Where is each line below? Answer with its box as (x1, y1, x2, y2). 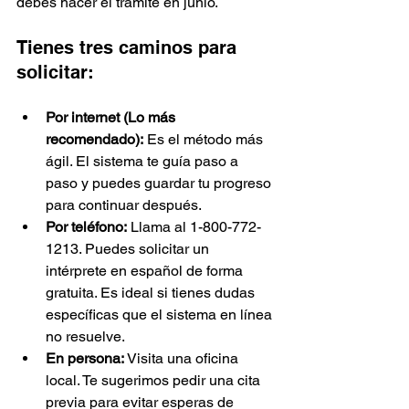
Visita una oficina (124, 350, 242, 368)
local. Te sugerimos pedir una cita (46, 372, 264, 390)
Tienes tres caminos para (16, 37, 242, 59)
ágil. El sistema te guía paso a (46, 152, 242, 171)
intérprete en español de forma (46, 262, 246, 280)
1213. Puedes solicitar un (46, 240, 213, 258)
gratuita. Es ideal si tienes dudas (46, 284, 258, 302)
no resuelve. (46, 328, 125, 346)
